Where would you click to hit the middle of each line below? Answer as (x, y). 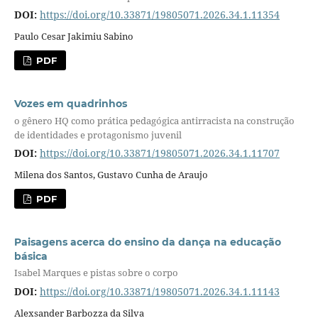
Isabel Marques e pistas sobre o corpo (96, 273)
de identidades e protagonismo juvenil (98, 135)
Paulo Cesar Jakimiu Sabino (73, 37)
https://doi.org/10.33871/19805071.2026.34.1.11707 (159, 153)
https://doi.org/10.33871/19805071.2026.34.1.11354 (159, 15)
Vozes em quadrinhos (70, 104)
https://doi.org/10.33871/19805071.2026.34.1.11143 (159, 291)
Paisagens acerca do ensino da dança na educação (147, 242)
